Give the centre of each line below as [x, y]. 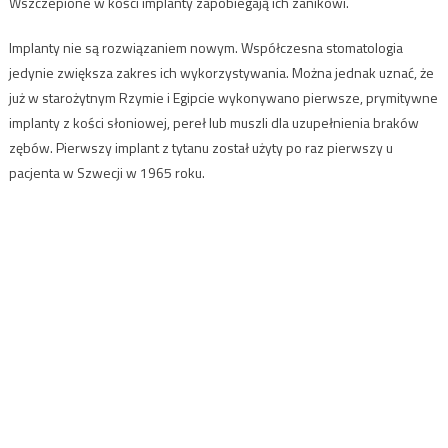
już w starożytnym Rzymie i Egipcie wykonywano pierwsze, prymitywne [223, 98]
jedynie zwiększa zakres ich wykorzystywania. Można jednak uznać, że [221, 73]
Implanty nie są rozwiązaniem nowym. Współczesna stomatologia [205, 48]
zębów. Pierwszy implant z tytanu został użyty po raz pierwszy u [200, 148]
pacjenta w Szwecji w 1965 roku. [106, 173]
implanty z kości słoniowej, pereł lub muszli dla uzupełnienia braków [213, 123]
